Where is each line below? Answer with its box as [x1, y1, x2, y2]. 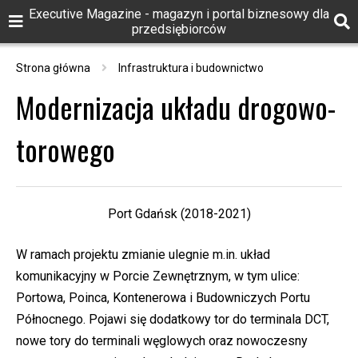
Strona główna [16, 62, 90, 74]
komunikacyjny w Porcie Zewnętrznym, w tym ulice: [16, 268, 300, 284]
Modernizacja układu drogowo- [16, 85, 336, 128]
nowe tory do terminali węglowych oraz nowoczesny [16, 332, 308, 348]
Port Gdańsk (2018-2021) [107, 205, 251, 221]
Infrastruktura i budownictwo [118, 62, 264, 74]
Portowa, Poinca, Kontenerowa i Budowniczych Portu [16, 289, 310, 305]
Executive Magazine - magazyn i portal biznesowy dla [29, 6, 329, 22]
